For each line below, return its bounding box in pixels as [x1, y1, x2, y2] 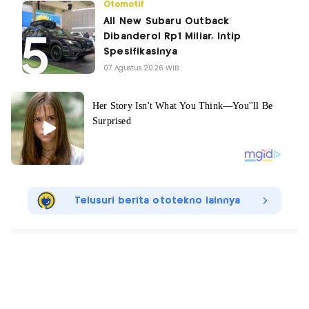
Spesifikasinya [103, 47, 177, 57]
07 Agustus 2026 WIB [103, 65, 179, 72]
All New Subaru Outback [103, 17, 230, 27]
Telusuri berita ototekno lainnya [74, 196, 241, 206]
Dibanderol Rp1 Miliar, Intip [103, 32, 241, 42]
